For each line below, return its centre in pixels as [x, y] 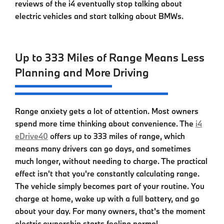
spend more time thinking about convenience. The [105, 123]
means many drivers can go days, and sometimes [103, 148]
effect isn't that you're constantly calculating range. [107, 173]
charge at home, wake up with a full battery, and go [107, 198]
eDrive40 [31, 136]
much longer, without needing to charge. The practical [111, 161]
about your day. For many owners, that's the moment [110, 211]
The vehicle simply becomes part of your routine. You [110, 186]
